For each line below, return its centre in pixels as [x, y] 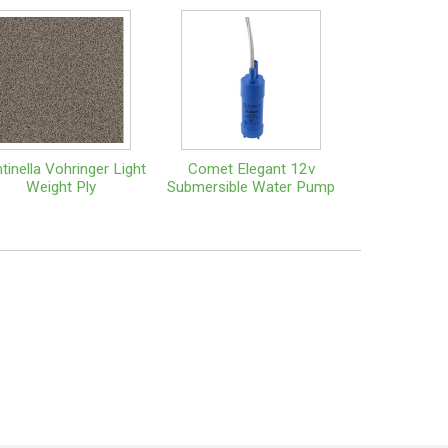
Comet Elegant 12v [251, 168]
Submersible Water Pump [251, 186]
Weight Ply [61, 186]
